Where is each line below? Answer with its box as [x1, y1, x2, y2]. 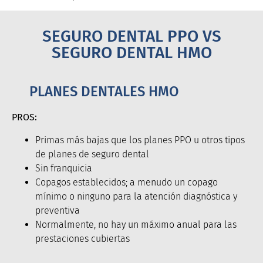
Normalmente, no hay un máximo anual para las [35, 218, 237, 230]
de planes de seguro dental [35, 148, 149, 160]
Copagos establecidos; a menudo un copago [35, 176, 218, 188]
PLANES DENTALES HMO [29, 83, 179, 100]
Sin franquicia [35, 162, 92, 174]
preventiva [35, 204, 80, 216]
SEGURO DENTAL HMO [51, 43, 212, 63]
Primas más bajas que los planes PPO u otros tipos [35, 134, 245, 146]
